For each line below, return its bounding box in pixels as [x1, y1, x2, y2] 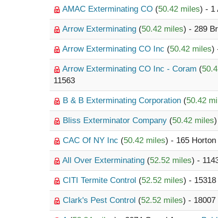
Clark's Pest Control [63, 196, 138, 205]
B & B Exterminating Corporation [63, 96, 183, 105]
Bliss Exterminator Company [63, 116, 169, 125]
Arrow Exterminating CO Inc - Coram [62, 64, 199, 73]
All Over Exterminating [62, 156, 147, 165]
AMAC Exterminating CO [62, 4, 155, 14]
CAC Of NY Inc [63, 136, 121, 145]
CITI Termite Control [63, 176, 139, 185]
